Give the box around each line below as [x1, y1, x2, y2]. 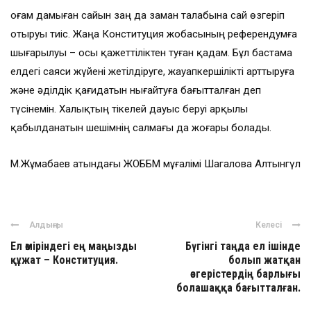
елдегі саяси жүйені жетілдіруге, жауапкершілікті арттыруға [10, 65, 294, 78]
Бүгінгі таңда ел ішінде [185, 239, 301, 253]
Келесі [255, 220, 282, 230]
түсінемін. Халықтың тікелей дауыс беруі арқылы [10, 103, 248, 116]
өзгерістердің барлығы [190, 267, 301, 281]
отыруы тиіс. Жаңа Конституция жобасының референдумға [10, 28, 297, 41]
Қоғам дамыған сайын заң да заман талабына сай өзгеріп [10, 9, 285, 22]
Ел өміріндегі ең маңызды [10, 239, 137, 253]
